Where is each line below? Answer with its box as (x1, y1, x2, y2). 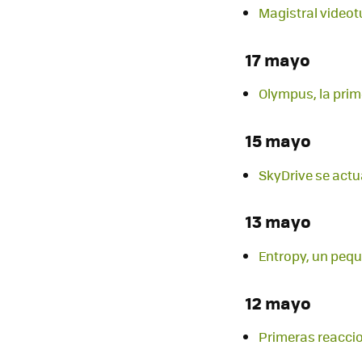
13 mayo (246, 208, 311, 234)
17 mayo (246, 47, 310, 72)
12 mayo (246, 289, 311, 315)
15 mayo (246, 128, 311, 154)
